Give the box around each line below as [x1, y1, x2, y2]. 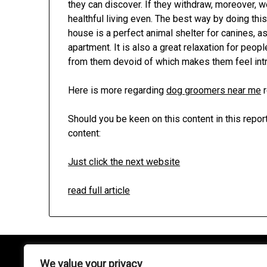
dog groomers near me [166, 84, 262, 96]
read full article [68, 184, 131, 196]
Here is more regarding [68, 84, 167, 96]
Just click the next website [68, 156, 181, 167]
